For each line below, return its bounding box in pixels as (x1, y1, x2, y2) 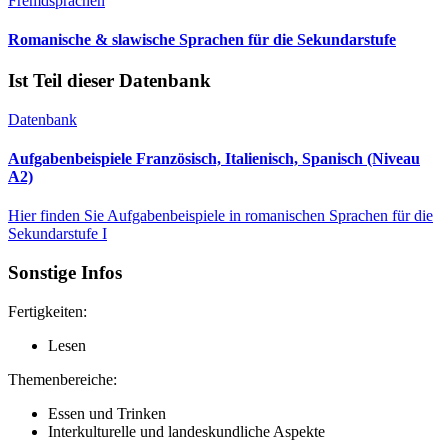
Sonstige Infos (8, 262, 122, 284)
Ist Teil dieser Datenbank (8, 70, 211, 92)
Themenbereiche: (8, 370, 117, 388)
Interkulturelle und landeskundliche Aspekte (48, 422, 325, 440)
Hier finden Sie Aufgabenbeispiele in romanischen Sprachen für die (8, 207, 433, 225)
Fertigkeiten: (8, 302, 87, 320)
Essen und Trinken (48, 404, 166, 422)
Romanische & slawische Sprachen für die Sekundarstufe (8, 30, 396, 48)
